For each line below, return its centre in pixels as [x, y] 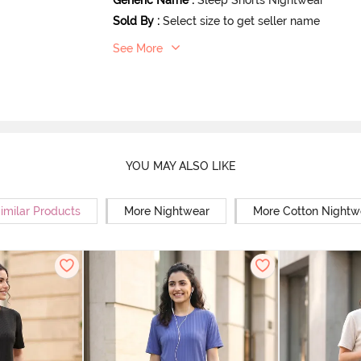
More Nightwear [167, 211]
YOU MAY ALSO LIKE [180, 166]
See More [138, 48]
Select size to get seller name [242, 21]
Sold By [134, 21]
